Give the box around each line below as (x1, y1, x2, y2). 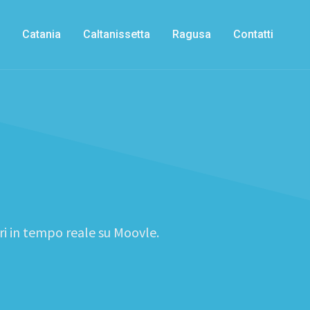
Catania (22, 28, 61, 41)
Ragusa (172, 28, 211, 41)
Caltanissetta (83, 28, 150, 41)
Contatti (233, 28, 273, 41)
